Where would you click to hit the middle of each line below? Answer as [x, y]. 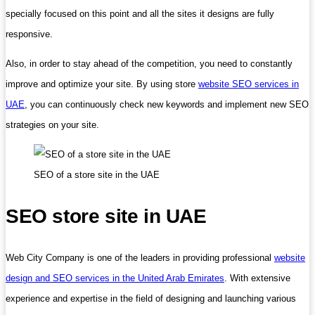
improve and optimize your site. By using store [102, 84]
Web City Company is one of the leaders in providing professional [140, 257]
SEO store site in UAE [106, 216]
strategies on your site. [52, 124]
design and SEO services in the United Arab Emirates [115, 278]
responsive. [29, 34]
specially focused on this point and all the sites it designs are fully [140, 13]
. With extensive [257, 278]
